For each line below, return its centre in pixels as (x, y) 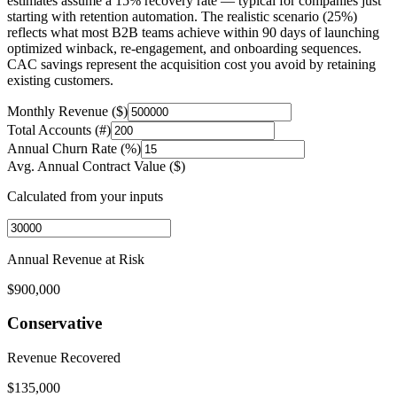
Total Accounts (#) (59, 129)
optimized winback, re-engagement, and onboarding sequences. (184, 48)
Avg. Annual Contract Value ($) (96, 166)
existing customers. (60, 80)
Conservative (54, 323)
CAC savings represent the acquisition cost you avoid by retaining (191, 64)
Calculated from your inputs (85, 196)
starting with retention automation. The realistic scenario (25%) (182, 16)
